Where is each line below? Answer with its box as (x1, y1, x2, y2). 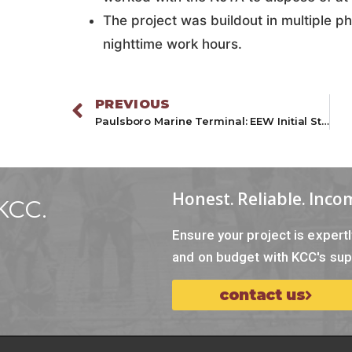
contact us (219, 285, 306, 304)
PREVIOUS (95, 96, 170, 112)
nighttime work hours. (103, 35, 243, 52)
